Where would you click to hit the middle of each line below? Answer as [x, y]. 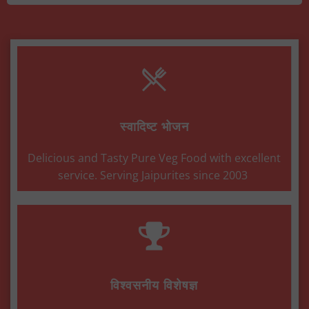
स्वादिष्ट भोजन [154, 126]
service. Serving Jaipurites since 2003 [154, 175]
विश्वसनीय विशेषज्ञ [154, 285]
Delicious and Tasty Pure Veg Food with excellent [154, 158]
